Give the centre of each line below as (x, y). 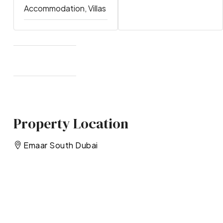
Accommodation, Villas (65, 8)
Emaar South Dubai (61, 145)
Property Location (71, 123)
